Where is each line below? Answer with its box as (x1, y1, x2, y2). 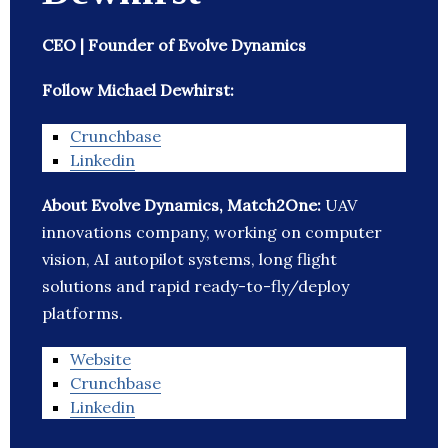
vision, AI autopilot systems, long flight (42, 249, 337, 270)
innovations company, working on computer (42, 222, 382, 243)
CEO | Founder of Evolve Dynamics (42, 35, 306, 56)
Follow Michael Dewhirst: (42, 80, 234, 101)
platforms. (42, 303, 123, 324)
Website (70, 349, 131, 370)
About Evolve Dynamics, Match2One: (42, 195, 325, 216)
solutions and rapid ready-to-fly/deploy (42, 276, 349, 297)
